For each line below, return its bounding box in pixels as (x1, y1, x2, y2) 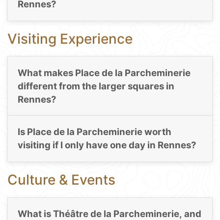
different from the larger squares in (17, 81, 174, 92)
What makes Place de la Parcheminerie (17, 67, 191, 79)
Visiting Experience (7, 30, 133, 47)
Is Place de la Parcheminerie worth (17, 126, 171, 138)
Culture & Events (7, 171, 115, 189)
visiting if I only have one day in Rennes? (17, 139, 196, 151)
